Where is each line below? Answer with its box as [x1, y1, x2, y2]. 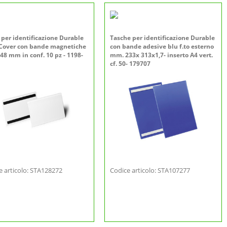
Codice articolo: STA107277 [110, 166, 190, 175]
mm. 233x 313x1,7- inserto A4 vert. [110, 51, 213, 59]
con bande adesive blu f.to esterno [110, 42, 214, 51]
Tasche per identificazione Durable [110, 33, 215, 42]
